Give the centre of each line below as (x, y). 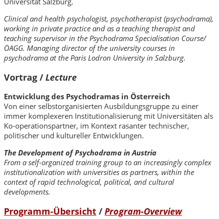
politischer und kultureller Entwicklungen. (74, 136)
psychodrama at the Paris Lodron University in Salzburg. (95, 58)
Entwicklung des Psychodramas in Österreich (87, 97)
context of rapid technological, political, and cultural (89, 182)
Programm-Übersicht (50, 211)
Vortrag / (25, 77)
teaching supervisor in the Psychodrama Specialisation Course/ (105, 38)
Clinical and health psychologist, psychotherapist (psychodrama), (109, 19)
